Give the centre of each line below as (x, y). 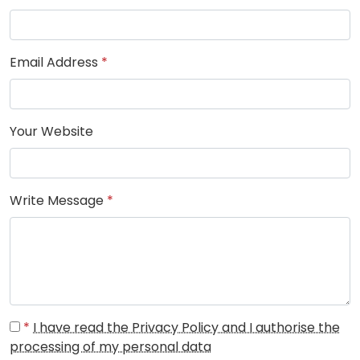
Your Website (51, 132)
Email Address (55, 63)
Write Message (58, 201)
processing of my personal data (110, 347)
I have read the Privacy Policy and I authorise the (186, 328)
